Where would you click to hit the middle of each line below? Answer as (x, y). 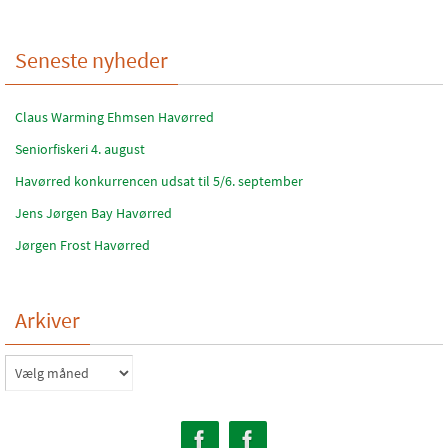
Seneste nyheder (91, 60)
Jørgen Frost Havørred (82, 245)
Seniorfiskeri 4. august (80, 149)
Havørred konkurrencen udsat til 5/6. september (159, 181)
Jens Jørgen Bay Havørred (93, 213)
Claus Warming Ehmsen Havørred (114, 117)
